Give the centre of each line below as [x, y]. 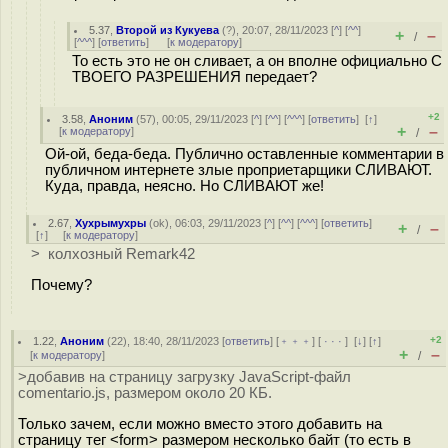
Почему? [61, 284]
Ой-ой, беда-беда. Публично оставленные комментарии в [244, 154]
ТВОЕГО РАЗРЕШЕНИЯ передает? [194, 77]
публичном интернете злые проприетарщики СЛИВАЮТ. [238, 170]
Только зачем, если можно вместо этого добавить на [200, 423]
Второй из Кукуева [168, 30]
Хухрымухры [111, 223]
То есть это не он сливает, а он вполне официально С [257, 61]
